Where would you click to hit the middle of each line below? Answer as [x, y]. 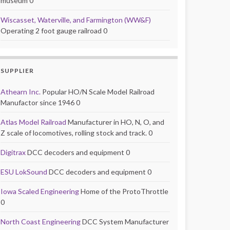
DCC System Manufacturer [125, 221]
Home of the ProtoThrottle [124, 191]
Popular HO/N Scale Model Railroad [98, 91]
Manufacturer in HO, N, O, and [115, 122]
